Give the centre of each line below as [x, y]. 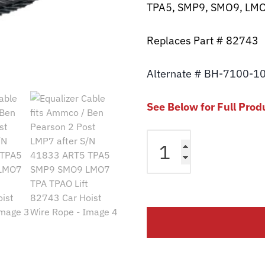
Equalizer [166, 136]
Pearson [164, 221]
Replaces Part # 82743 [203, 41]
